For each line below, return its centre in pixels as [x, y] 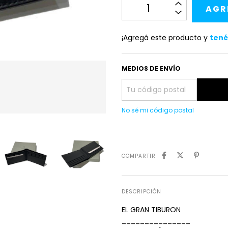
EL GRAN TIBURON [151, 209]
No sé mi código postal [158, 110]
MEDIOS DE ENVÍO [151, 68]
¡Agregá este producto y [166, 38]
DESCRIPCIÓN [141, 192]
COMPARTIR [139, 156]
